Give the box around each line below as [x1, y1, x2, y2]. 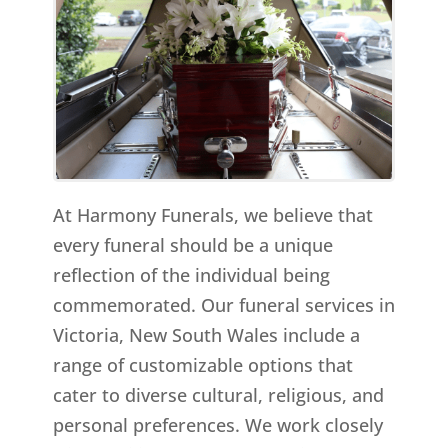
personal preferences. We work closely [52, 413, 383, 438]
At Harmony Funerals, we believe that [52, 203, 373, 228]
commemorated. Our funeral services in [52, 293, 395, 318]
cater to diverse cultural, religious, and [52, 383, 384, 408]
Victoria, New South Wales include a [52, 323, 360, 348]
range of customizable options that [52, 353, 353, 378]
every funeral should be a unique [52, 233, 333, 258]
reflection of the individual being [52, 263, 330, 288]
